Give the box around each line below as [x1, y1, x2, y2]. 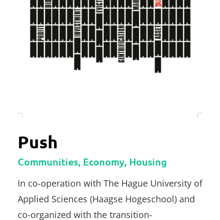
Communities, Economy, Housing [18, 155, 167, 168]
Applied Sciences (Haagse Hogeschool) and [18, 192, 195, 205]
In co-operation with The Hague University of [18, 177, 202, 189]
